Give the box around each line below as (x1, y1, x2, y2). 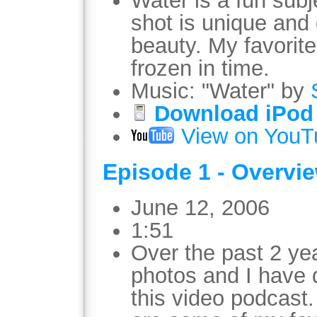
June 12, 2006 (131, 195, 270, 220)
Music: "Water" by (131, 78, 311, 103)
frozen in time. (131, 55, 270, 81)
